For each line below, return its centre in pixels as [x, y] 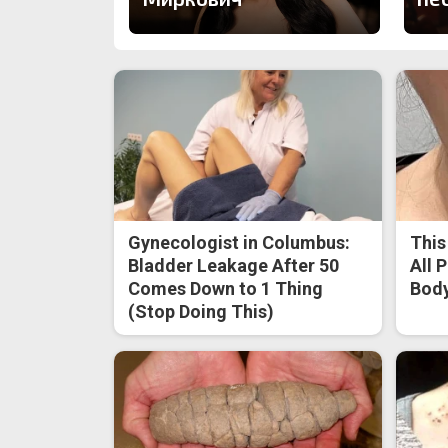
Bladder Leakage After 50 [234, 265]
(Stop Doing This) [201, 311]
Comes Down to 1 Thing [226, 288]
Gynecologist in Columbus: [239, 242]
